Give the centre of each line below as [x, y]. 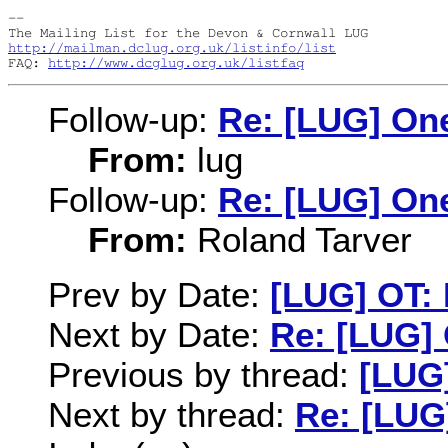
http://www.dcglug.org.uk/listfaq [176, 62]
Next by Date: [159, 334]
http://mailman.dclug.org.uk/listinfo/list [172, 47]
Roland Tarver [299, 240]
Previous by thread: [203, 374]
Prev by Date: [159, 294]
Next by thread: [171, 414]
